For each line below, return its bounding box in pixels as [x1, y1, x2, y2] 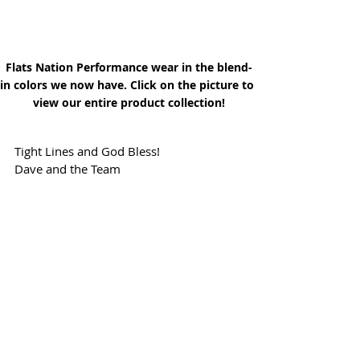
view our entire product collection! [32, 94, 225, 110]
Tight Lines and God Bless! [14, 142, 160, 159]
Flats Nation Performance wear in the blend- [5, 59, 252, 75]
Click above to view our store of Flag [31, 342, 227, 358]
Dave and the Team [14, 160, 121, 177]
